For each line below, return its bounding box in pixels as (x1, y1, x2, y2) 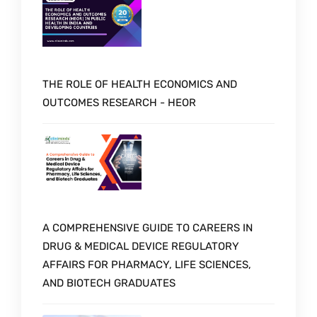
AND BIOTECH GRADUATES (42, 276, 175, 289)
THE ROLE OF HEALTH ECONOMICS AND (42, 77, 237, 91)
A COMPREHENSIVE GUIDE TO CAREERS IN (42, 221, 253, 234)
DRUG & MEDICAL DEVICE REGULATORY (42, 239, 239, 253)
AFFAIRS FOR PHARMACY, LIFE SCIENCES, (42, 258, 251, 271)
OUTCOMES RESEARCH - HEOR (42, 96, 196, 109)
